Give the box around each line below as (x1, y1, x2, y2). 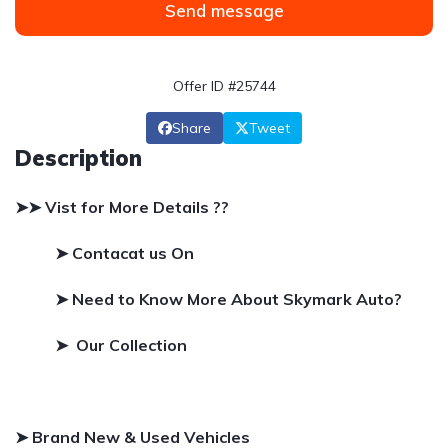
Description (15, 144, 142, 172)
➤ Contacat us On (55, 243, 198, 263)
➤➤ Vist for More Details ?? (15, 197, 229, 217)
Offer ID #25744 (172, 77, 276, 95)
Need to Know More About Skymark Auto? (72, 289, 402, 309)
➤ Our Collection (55, 335, 187, 355)
